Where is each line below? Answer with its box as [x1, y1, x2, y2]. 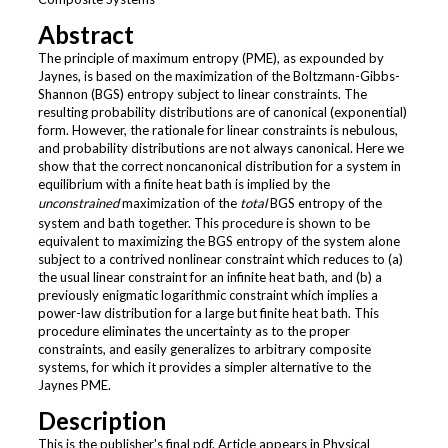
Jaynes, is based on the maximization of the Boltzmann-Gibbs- [37, 68, 400, 84]
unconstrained [37, 195, 119, 211]
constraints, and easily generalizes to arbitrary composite [37, 341, 371, 357]
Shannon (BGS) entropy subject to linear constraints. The [37, 86, 367, 102]
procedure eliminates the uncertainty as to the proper [37, 323, 350, 339]
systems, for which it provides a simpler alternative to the [37, 359, 371, 375]
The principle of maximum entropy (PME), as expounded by [37, 50, 384, 66]
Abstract [37, 20, 134, 49]
